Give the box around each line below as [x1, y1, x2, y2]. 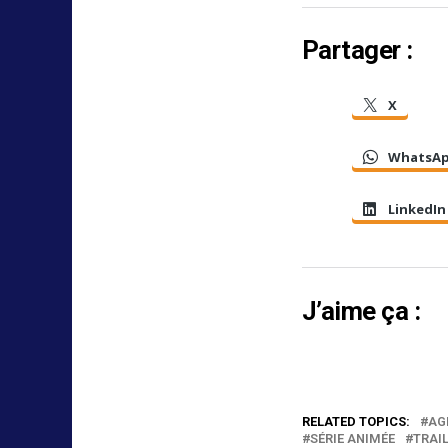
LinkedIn [388, 200, 446, 219]
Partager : [302, 35, 413, 66]
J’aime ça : [302, 295, 421, 326]
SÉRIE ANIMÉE [310, 430, 395, 446]
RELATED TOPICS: [302, 413, 410, 429]
